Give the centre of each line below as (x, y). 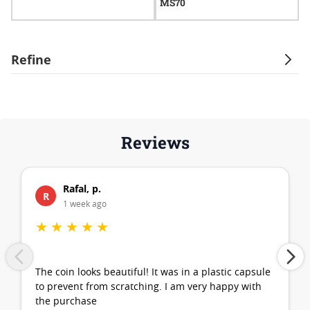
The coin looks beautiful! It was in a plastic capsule (153, 273)
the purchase (66, 302)
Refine (31, 60)
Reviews (155, 143)
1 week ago (85, 204)
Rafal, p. (82, 189)
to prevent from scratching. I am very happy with (148, 287)
